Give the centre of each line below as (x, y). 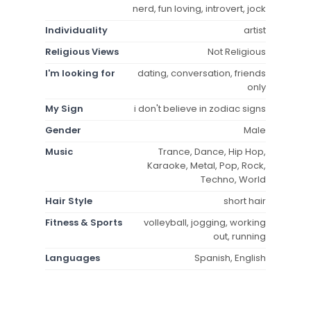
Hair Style (69, 201)
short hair (245, 201)
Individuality (76, 30)
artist (255, 30)
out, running (239, 236)
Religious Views (82, 51)
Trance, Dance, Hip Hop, (212, 151)
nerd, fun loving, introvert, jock (199, 8)
